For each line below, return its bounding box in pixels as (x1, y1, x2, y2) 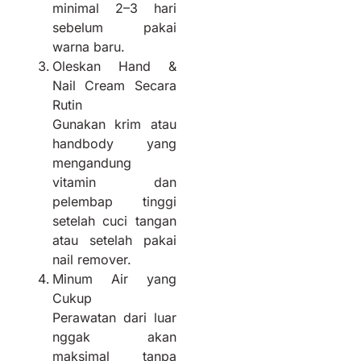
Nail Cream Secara (52, 77, 176, 93)
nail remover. (52, 251, 131, 268)
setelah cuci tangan (52, 212, 176, 229)
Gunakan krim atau (52, 115, 176, 132)
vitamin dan (52, 173, 176, 190)
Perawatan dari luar (52, 309, 176, 326)
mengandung (52, 154, 131, 171)
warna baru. (52, 38, 125, 55)
